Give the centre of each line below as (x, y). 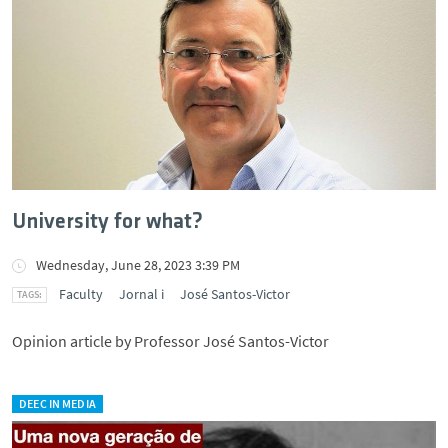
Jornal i (141, 294)
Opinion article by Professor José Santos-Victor (170, 341)
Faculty (81, 294)
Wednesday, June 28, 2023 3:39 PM (138, 265)
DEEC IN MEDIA (57, 403)
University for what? (107, 222)
